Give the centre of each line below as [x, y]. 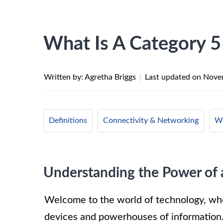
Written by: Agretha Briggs [91, 77]
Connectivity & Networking [151, 120]
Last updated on [174, 77]
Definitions [68, 120]
